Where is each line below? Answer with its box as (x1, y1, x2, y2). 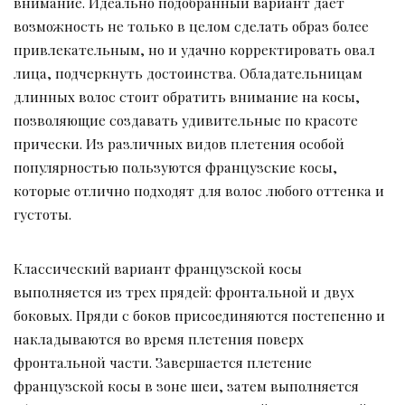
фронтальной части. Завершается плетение (14, 352, 312, 372)
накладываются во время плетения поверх (14, 328, 304, 348)
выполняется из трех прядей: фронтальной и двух (14, 281, 354, 301)
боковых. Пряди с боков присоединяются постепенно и (14, 305, 385, 325)
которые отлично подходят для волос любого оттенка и (14, 180, 384, 200)
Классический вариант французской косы (14, 258, 302, 278)
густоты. (14, 203, 71, 223)
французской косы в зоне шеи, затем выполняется (14, 375, 359, 395)
